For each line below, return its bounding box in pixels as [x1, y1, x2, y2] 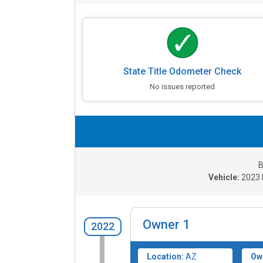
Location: [147, 252, 184, 262]
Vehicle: [208, 173, 240, 183]
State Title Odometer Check [123, 66, 242, 77]
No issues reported [150, 82, 215, 92]
